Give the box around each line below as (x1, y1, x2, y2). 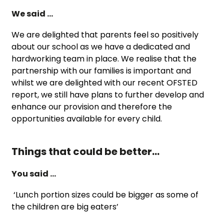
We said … (11, 7, 53, 19)
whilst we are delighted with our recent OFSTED (11, 76, 198, 88)
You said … (11, 167, 56, 179)
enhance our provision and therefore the (11, 100, 172, 112)
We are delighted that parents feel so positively (11, 28, 199, 40)
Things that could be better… (11, 144, 160, 158)
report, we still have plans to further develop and (11, 88, 204, 100)
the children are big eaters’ (11, 200, 119, 212)
